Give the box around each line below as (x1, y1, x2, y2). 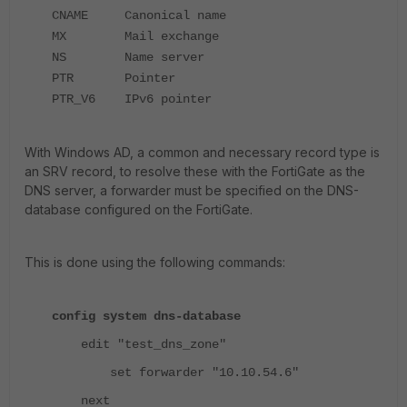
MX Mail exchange (52, 28, 219, 44)
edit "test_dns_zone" (52, 336, 226, 352)
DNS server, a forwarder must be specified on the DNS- (25, 182, 359, 198)
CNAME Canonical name (52, 7, 226, 23)
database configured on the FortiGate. (25, 201, 260, 217)
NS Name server (52, 49, 204, 65)
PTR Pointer (52, 70, 175, 85)
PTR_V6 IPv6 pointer (52, 91, 212, 106)
